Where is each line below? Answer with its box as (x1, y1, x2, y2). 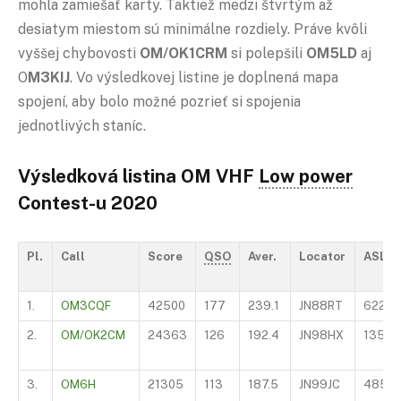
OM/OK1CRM (140, 45, 227, 63)
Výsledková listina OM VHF (18, 165, 259, 187)
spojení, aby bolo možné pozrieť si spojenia (18, 93, 301, 111)
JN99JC (299, 378, 340, 392)
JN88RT (299, 299, 343, 313)
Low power (259, 165, 353, 187)
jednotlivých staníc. (18, 117, 146, 135)
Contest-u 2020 (18, 192, 158, 214)
